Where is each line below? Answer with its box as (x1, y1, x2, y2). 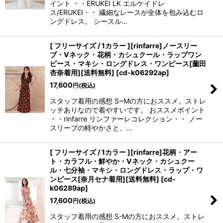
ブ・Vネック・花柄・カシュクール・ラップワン (50, 50, 202, 59)
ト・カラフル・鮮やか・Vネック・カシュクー (50, 157, 195, 165)
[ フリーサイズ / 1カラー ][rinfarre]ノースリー (50, 41, 197, 50)
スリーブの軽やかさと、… (50, 123, 132, 132)
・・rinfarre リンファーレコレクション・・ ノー (50, 114, 203, 123)
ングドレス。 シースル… (50, 17, 127, 25)
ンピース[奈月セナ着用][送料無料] (50, 175, 159, 183)
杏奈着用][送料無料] (50, 68, 114, 77)
